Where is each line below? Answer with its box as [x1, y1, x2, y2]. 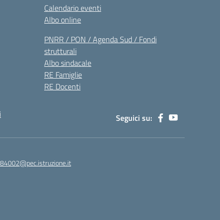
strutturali [44, 45, 77, 57]
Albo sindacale [44, 57, 91, 69]
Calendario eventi [44, 2, 101, 14]
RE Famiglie [44, 69, 82, 81]
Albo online [44, 14, 81, 26]
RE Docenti [44, 81, 81, 92]
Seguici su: [116, 112, 152, 124]
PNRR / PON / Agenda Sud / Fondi [44, 33, 157, 45]
